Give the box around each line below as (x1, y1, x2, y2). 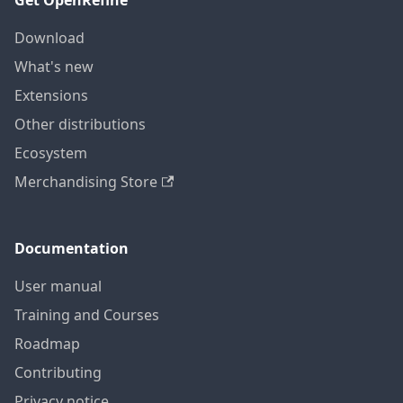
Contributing (14, 363, 102, 383)
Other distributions (14, 114, 146, 135)
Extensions (14, 85, 88, 106)
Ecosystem (14, 143, 87, 164)
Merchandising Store (14, 172, 157, 193)
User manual (14, 276, 102, 297)
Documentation (14, 238, 129, 259)
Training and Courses (14, 305, 159, 326)
